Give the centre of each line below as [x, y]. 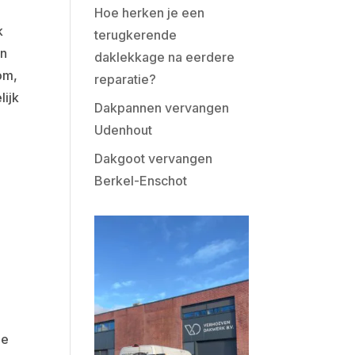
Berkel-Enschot [141, 181]
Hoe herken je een [150, 13]
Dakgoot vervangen [154, 158]
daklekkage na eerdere [165, 57]
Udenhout [124, 130]
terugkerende [136, 35]
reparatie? [126, 79]
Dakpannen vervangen [162, 108]
